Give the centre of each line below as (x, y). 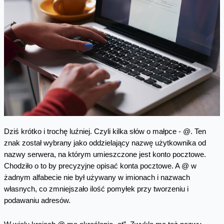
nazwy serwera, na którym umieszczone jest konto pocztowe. (105, 154)
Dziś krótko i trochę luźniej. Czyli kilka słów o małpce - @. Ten (105, 131)
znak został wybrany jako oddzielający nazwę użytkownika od (105, 143)
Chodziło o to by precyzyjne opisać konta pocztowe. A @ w (100, 166)
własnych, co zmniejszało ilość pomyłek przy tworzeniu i (96, 189)
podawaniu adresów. (37, 200)
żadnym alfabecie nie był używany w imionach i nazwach (97, 177)
